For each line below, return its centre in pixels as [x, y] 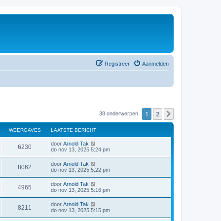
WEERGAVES [25, 130]
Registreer [117, 63]
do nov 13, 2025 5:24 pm [80, 149]
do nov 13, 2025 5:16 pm [80, 190]
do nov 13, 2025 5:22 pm [80, 169]
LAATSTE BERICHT [74, 130]
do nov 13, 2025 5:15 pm [80, 210]
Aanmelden [155, 63]
